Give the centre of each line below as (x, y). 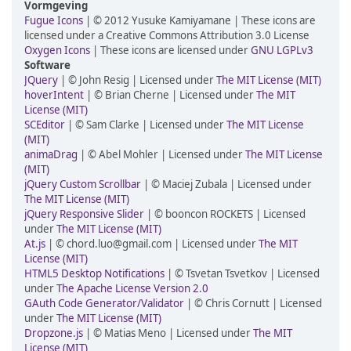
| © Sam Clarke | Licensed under (146, 125)
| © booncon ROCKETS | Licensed (225, 214)
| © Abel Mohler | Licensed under (161, 154)
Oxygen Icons (57, 50)
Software (47, 65)
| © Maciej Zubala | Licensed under (226, 184)
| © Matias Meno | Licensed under (168, 333)
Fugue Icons (54, 20)
